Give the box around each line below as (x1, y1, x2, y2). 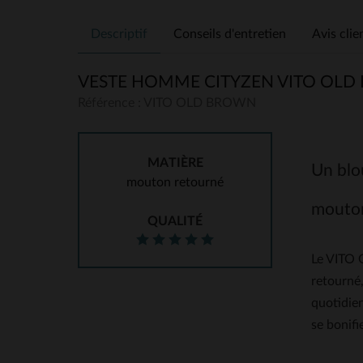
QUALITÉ (147, 215, 203, 228)
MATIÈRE (147, 156, 203, 169)
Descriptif (91, 27, 147, 41)
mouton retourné (126, 176, 224, 189)
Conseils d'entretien (173, 27, 286, 41)
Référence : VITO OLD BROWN (78, 96, 256, 109)
